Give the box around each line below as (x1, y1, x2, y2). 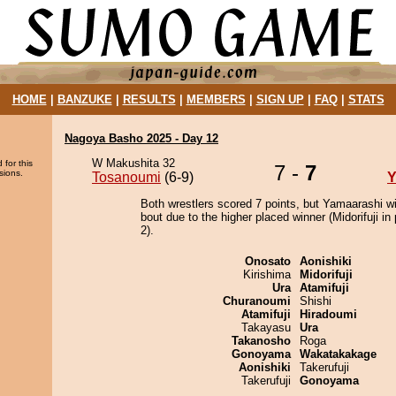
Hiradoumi (300, 308, 357, 321)
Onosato (245, 255, 291, 268)
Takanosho (232, 334, 291, 347)
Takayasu (241, 321, 291, 334)
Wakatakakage (300, 347, 377, 361)
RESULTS (122, 93, 176, 106)
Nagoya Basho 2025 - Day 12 (65, 132, 218, 145)
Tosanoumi (92, 170, 161, 185)
